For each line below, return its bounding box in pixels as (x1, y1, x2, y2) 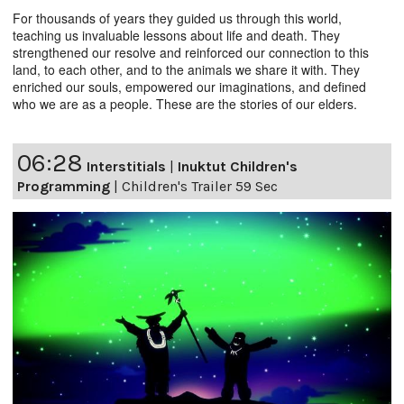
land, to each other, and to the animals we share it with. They (13, 60, 360, 79)
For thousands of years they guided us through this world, (13, 9, 342, 28)
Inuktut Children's (178, 158, 298, 176)
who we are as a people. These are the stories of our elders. (13, 95, 357, 114)
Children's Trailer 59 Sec (122, 178, 278, 196)
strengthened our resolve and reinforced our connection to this (13, 43, 369, 62)
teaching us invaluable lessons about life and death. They (13, 26, 340, 45)
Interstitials (87, 158, 166, 176)
